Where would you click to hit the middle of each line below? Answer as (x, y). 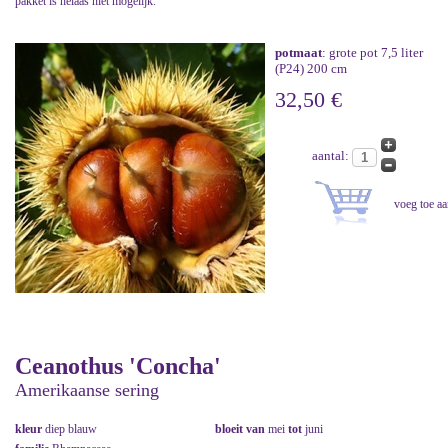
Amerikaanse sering (87, 390)
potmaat (298, 53)
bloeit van (241, 429)
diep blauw (71, 429)
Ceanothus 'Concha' (118, 366)
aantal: (331, 156)
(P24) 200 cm (311, 69)
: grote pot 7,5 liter (372, 53)
